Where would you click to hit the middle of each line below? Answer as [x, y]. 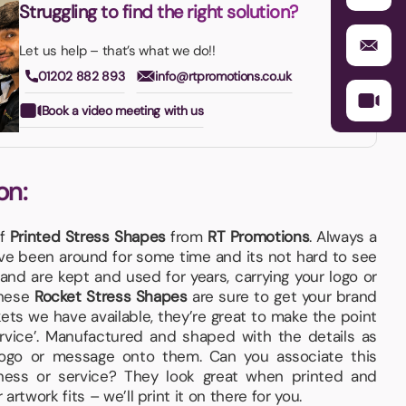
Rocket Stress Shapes [111, 296]
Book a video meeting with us [122, 111]
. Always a [343, 236]
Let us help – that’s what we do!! [117, 51]
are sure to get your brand [282, 296]
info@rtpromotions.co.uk [223, 77]
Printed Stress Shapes [87, 236]
